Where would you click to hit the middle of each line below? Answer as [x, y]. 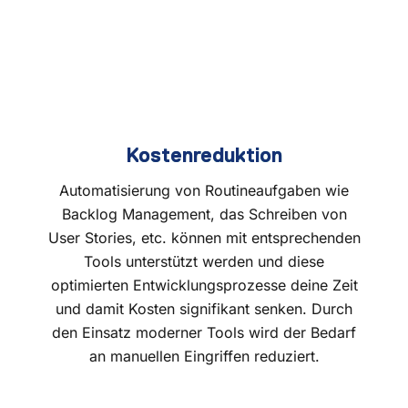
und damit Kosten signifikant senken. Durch [204, 308]
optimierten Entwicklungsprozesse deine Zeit [204, 285]
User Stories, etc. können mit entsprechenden [204, 237]
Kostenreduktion [204, 156]
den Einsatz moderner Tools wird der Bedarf [204, 332]
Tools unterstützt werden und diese [204, 261]
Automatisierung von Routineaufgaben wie [204, 190]
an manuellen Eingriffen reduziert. [204, 356]
